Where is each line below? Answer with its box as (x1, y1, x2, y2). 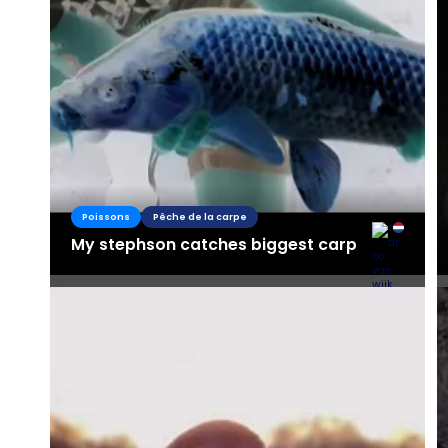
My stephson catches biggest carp (70, 232, 357, 256)
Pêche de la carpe (152, 209, 247, 223)
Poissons (81, 209, 130, 223)
